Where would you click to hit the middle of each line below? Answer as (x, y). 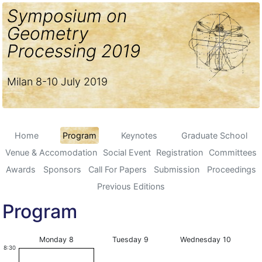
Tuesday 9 (130, 239)
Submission (177, 169)
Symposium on (67, 16)
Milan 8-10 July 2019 (57, 82)
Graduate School (215, 135)
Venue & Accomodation (51, 152)
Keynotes (139, 135)
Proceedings (231, 169)
